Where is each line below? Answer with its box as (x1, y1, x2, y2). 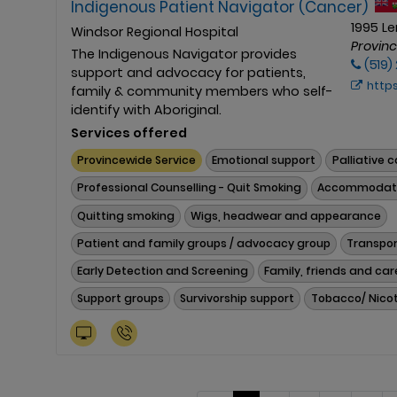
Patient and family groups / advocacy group (77, 235, 331, 251)
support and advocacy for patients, (71, 63, 306, 82)
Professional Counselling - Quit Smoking (77, 180, 302, 196)
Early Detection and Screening (77, 263, 249, 279)
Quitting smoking (77, 207, 175, 223)
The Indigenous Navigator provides (71, 44, 297, 63)
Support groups (77, 291, 165, 307)
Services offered (71, 123, 187, 142)
